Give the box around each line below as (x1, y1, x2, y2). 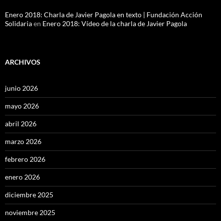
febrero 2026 (5, 155, 45, 164)
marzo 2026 (5, 137, 41, 146)
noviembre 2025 (5, 208, 55, 217)
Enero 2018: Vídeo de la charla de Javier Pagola (42, 19, 187, 28)
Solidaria (5, 19, 32, 28)
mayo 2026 (5, 102, 39, 110)
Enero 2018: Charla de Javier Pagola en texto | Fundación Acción (5, 10, 202, 19)
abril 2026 (5, 119, 37, 128)
